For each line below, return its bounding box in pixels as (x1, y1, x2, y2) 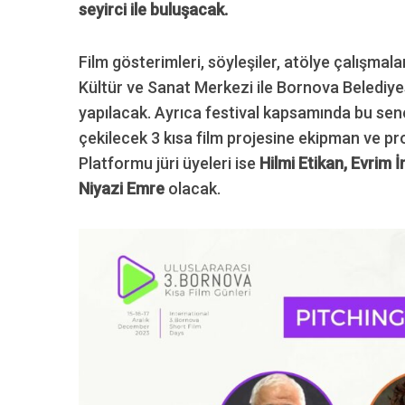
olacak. (165, 179, 221, 198)
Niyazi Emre (79, 179, 165, 198)
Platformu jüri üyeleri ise (79, 154, 259, 173)
